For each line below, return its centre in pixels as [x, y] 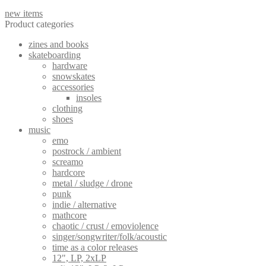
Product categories [39, 24]
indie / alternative [84, 204]
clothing [67, 108]
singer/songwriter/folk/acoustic [110, 236]
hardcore [69, 172]
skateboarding [55, 55]
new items [24, 13]
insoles [89, 97]
